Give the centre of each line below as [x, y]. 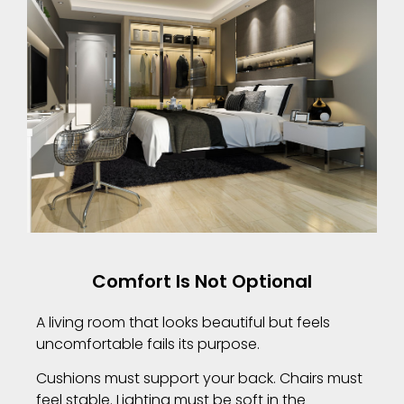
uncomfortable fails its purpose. [148, 344]
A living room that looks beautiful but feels [183, 322]
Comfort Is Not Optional [202, 281]
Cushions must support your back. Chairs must [199, 379]
